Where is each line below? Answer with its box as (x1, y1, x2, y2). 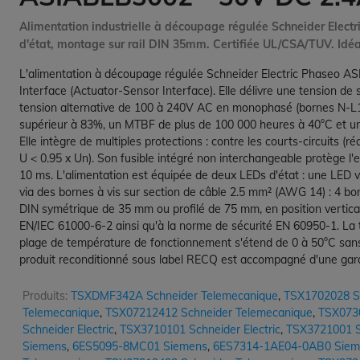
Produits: (22, 288, 67, 304)
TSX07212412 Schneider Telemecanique (105, 305, 313, 321)
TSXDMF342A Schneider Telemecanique (71, 288, 278, 304)
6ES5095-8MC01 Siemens (72, 339, 207, 354)
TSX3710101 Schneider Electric (120, 322, 280, 337)
